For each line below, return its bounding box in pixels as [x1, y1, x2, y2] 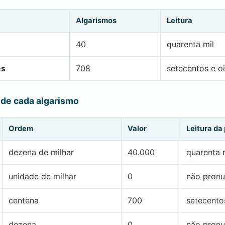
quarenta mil [167, 39, 214, 49]
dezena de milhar [9, 147, 74, 157]
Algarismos [76, 16, 117, 25]
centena [9, 195, 39, 205]
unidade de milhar [9, 171, 76, 181]
